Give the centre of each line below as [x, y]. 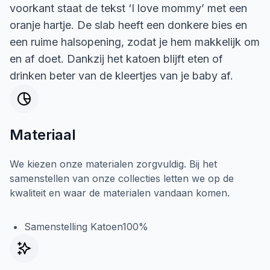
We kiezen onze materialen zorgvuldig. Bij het [113, 164]
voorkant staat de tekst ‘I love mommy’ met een [128, 8]
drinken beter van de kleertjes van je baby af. [121, 76]
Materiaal [43, 135]
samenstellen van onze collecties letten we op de [122, 178]
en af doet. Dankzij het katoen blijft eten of [116, 59]
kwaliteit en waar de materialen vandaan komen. [120, 193]
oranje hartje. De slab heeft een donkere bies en [128, 25]
